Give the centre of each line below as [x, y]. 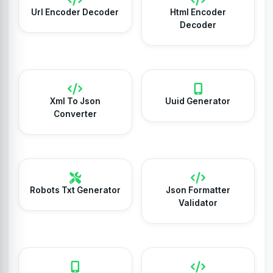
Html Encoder [198, 12]
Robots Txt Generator [75, 190]
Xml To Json [75, 101]
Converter [75, 114]
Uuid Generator [198, 101]
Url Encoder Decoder [75, 12]
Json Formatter [198, 190]
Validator [198, 203]
